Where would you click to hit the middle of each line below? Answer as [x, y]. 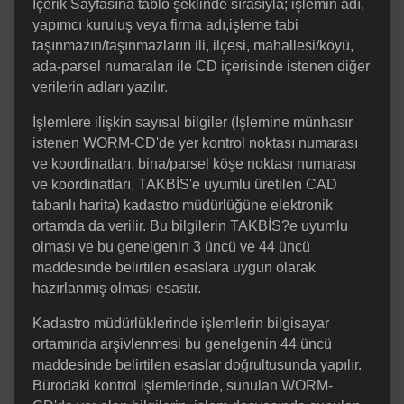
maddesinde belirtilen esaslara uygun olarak [174, 267]
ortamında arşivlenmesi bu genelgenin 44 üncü [182, 344]
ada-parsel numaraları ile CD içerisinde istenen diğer [201, 66]
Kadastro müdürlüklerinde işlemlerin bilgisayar [181, 323]
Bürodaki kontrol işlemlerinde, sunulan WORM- [183, 385]
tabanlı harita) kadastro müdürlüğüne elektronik [183, 205]
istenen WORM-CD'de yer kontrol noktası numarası [195, 142]
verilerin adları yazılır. [100, 87]
